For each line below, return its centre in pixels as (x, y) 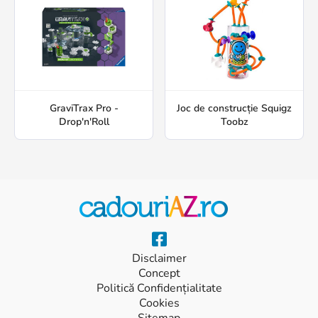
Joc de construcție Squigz (234, 109)
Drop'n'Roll (84, 122)
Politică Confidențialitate (159, 289)
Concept (159, 274)
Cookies (159, 303)
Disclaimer (159, 259)
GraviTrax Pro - (84, 109)
